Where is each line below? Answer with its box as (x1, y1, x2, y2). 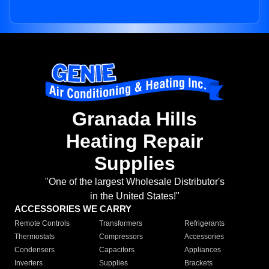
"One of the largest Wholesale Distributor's (44, 177, 225, 187)
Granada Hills (72, 108, 197, 130)
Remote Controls (14, 219, 70, 228)
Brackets (184, 259, 213, 268)
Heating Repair (66, 130, 203, 153)
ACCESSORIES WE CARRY (14, 204, 131, 214)
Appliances (184, 246, 221, 255)
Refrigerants (184, 219, 225, 228)
